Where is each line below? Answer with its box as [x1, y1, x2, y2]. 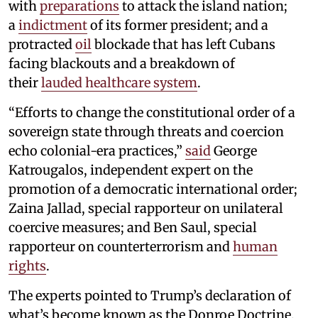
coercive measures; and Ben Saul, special [9, 219, 257, 236]
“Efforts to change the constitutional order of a [9, 104, 295, 121]
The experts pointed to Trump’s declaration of [9, 287, 291, 305]
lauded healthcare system [41, 75, 197, 92]
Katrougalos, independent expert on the [9, 162, 253, 179]
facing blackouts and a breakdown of [9, 55, 235, 72]
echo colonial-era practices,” [9, 143, 185, 160]
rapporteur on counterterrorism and [9, 238, 233, 256]
